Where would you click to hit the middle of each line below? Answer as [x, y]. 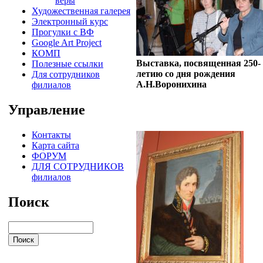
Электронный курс [70, 21]
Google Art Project [67, 42]
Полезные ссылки [68, 63]
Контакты [51, 134]
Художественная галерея [81, 11]
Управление [47, 109]
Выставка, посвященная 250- [198, 63]
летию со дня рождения [186, 73]
